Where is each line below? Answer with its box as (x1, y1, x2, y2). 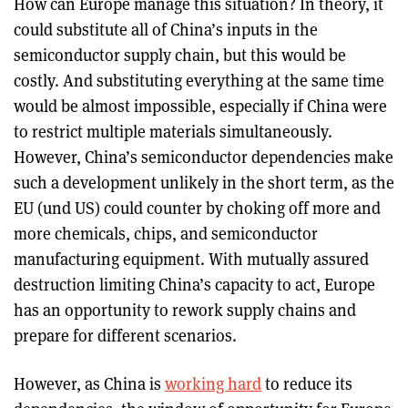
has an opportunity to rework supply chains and (14, 299, 356, 321)
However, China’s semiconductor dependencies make (14, 146, 393, 168)
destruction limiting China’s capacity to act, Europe (14, 273, 375, 295)
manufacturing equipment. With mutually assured (14, 248, 369, 270)
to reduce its (261, 372, 352, 394)
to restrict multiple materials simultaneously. (14, 120, 332, 142)
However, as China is (14, 372, 165, 394)
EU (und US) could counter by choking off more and (14, 197, 381, 219)
